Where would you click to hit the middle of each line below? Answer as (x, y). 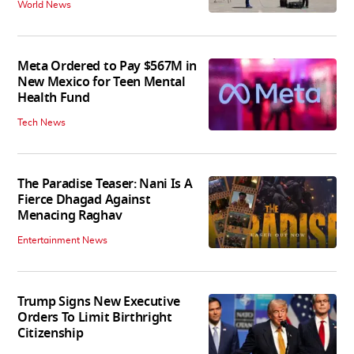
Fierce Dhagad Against (84, 200)
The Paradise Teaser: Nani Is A (105, 185)
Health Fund (54, 98)
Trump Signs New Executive (99, 302)
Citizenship (51, 334)
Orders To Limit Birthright (95, 318)
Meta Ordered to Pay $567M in (107, 67)
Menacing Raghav (70, 216)
